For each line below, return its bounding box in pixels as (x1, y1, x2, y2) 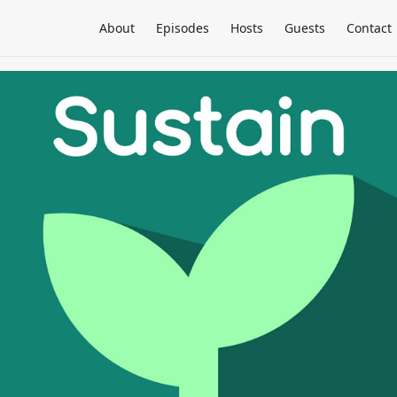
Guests (284, 19, 325, 36)
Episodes (156, 19, 209, 36)
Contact (346, 19, 392, 36)
